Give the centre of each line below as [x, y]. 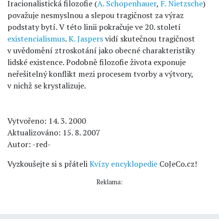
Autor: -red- [29, 144]
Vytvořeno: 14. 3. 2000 [47, 121]
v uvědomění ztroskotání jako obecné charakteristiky [101, 50]
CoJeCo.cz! [177, 164]
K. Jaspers [86, 39]
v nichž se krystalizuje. [47, 86]
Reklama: [109, 182]
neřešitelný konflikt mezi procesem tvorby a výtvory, [100, 74]
